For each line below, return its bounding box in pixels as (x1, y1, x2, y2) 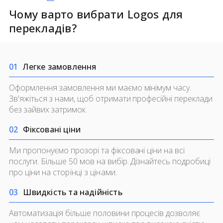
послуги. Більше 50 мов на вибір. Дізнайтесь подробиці (9, 156, 211, 167)
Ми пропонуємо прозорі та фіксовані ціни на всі (9, 145, 185, 156)
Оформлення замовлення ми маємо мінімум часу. (9, 82, 192, 94)
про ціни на (9, 167, 53, 178)
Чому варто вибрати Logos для (9, 6, 183, 22)
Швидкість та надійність (23, 187, 122, 198)
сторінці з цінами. (52, 167, 117, 178)
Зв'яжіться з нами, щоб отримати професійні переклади (9, 93, 213, 105)
